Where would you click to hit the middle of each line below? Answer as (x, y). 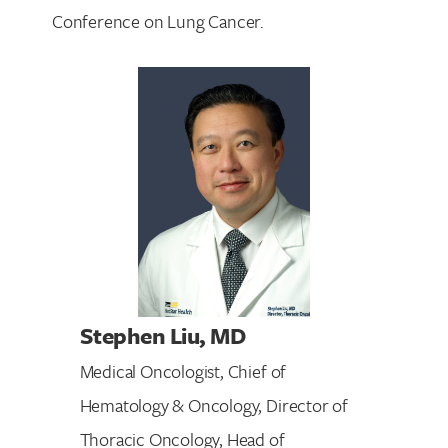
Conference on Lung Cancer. (158, 20)
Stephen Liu (139, 335)
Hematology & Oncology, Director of (213, 404)
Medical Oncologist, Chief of (183, 370)
